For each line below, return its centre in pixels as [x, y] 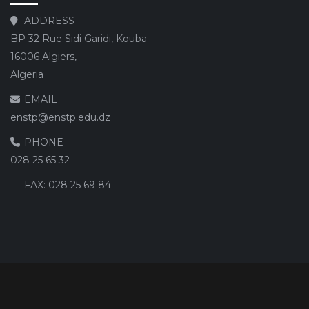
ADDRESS [49, 20]
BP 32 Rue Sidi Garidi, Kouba [79, 38]
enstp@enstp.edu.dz [60, 117]
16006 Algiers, [43, 56]
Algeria [28, 74]
